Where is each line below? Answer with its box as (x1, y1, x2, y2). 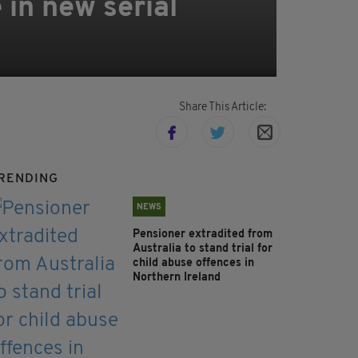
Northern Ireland (133, 272, 221, 284)
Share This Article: (178, 101, 266, 114)
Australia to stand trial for (133, 243, 272, 256)
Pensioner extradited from (133, 229, 272, 241)
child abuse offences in (133, 257, 254, 270)
